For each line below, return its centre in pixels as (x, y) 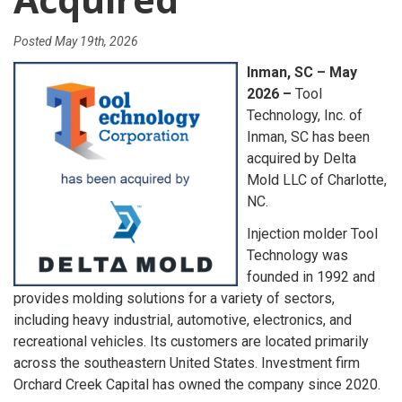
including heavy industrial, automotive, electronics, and (183, 319)
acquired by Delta (301, 158)
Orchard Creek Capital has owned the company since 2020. (197, 384)
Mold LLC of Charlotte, (317, 179)
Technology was (297, 255)
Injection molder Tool (312, 233)
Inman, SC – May (302, 72)
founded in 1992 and (311, 276)
